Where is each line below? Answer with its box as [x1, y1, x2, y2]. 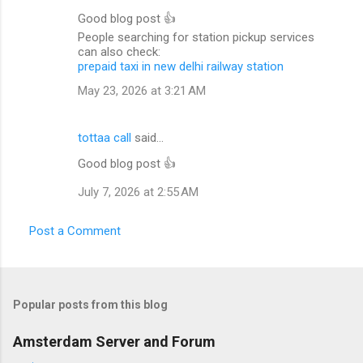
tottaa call [78, 130, 131, 145]
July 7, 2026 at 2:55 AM [78, 184, 199, 199]
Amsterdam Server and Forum [13, 332, 216, 350]
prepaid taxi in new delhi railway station [78, 58, 284, 74]
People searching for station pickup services [78, 29, 314, 45]
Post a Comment [29, 223, 121, 238]
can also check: [78, 44, 160, 59]
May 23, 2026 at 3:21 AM [78, 83, 206, 98]
